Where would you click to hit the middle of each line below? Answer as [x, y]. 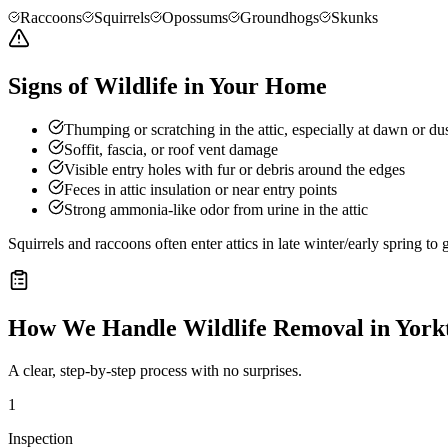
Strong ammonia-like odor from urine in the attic [216, 210]
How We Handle [95, 328]
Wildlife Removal [273, 328]
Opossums [195, 17]
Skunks [354, 17]
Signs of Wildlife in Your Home [167, 85]
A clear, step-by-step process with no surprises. [155, 371]
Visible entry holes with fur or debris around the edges [234, 170]
